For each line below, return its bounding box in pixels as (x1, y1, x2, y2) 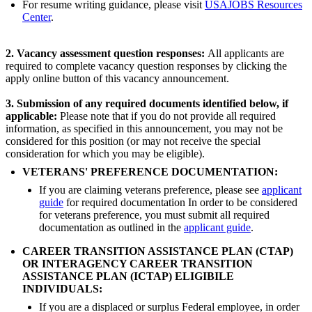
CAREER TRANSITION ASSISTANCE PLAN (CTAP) (22, 245, 293, 258)
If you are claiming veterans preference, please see (39, 184, 262, 196)
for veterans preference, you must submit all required (39, 209, 270, 221)
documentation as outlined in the (39, 221, 184, 234)
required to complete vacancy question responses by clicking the (6, 60, 287, 72)
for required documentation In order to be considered (63, 196, 297, 209)
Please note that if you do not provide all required (60, 110, 276, 123)
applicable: (6, 110, 60, 123)
